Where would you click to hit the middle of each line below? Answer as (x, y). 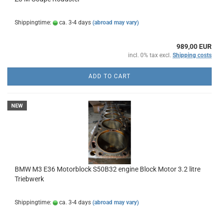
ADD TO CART (109, 76)
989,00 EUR (194, 46)
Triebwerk (29, 179)
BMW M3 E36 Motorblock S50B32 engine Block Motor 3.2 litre (108, 169)
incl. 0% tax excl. (150, 55)
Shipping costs (192, 55)
